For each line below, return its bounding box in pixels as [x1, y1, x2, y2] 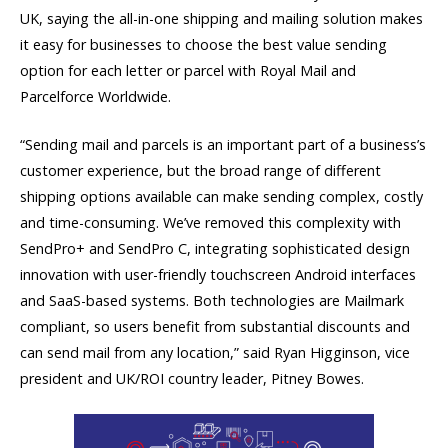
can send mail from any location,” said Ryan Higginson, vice [20, 342, 410, 362]
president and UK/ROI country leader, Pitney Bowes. [20, 368, 364, 388]
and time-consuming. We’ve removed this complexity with [20, 212, 401, 232]
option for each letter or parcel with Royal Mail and [20, 60, 356, 80]
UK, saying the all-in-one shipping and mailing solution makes [20, 8, 423, 28]
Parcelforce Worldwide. [20, 86, 171, 106]
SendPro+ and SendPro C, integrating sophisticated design [20, 238, 410, 258]
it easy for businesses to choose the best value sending [20, 34, 387, 54]
